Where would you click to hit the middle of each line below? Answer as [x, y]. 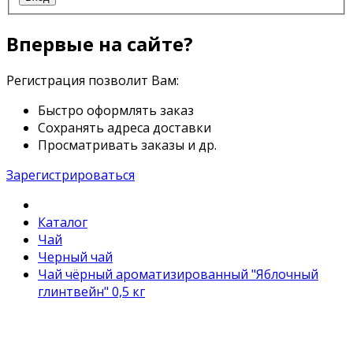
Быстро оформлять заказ [116, 111]
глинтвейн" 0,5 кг [91, 292]
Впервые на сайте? [100, 43]
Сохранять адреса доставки [124, 128]
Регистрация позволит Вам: [93, 81]
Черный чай [75, 257]
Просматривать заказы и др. [127, 145]
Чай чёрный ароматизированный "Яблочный [178, 275]
